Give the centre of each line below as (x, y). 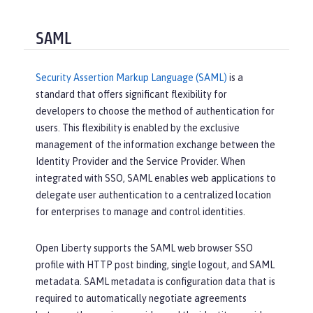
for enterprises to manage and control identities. (140, 212)
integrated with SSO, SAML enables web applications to (156, 179)
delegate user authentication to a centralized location (153, 195)
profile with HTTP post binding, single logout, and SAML (155, 265)
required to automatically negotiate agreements (141, 299)
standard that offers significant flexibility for (131, 95)
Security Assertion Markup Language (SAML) (131, 78)
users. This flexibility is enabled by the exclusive (138, 128)
